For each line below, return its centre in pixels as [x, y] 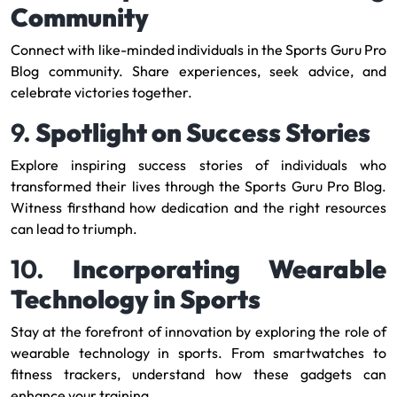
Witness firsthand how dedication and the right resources [198, 207]
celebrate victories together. [101, 92]
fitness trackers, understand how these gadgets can [198, 374]
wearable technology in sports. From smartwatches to [198, 353]
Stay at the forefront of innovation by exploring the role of [198, 331]
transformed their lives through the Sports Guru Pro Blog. [198, 186]
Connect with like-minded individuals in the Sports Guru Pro [198, 50]
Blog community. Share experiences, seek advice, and [198, 71]
